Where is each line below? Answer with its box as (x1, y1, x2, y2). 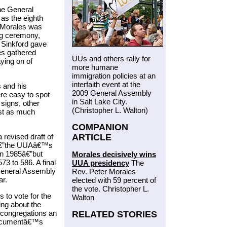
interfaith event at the (72, 80, 140, 89)
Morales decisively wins (72, 149, 156, 159)
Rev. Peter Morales (72, 167, 136, 176)
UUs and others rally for (72, 54, 150, 63)
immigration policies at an (72, 71, 156, 80)
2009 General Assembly (72, 88, 152, 97)
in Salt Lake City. (72, 97, 127, 106)
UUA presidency (72, 158, 129, 167)
